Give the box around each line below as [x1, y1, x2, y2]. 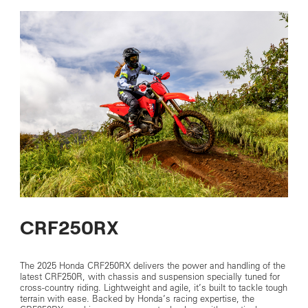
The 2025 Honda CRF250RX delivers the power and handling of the [19, 259, 285, 272]
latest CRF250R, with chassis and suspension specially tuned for [19, 270, 280, 283]
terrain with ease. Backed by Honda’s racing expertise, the [19, 292, 254, 305]
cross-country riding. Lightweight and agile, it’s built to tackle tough [19, 281, 287, 294]
